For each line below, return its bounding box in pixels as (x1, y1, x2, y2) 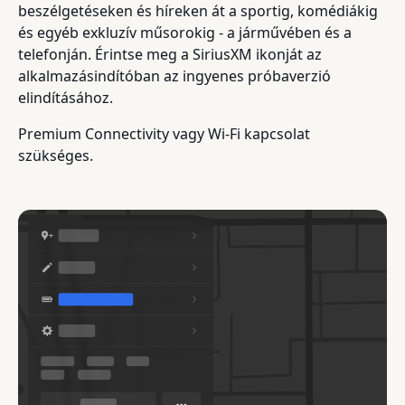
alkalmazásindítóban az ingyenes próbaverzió (18, 65, 331, 86)
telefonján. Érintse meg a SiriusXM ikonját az (18, 43, 322, 64)
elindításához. (18, 87, 113, 108)
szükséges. (18, 145, 93, 165)
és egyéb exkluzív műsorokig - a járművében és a (18, 22, 352, 42)
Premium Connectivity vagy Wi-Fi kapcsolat (18, 123, 310, 144)
